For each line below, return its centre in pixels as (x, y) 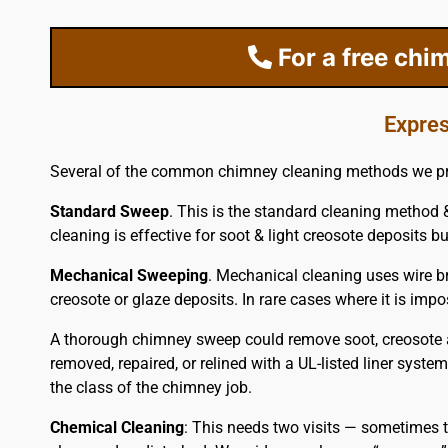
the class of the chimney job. (150, 388)
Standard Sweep (109, 212)
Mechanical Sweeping (128, 276)
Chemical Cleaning (116, 428)
